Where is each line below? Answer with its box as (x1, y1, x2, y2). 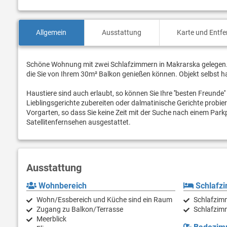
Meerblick (36, 215, 66, 223)
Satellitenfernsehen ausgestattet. (26, 118, 131, 127)
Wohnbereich (36, 181, 87, 191)
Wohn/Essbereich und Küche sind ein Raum (36, 196, 172, 204)
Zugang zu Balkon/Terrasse (36, 205, 123, 214)
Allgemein (36, 28, 67, 37)
